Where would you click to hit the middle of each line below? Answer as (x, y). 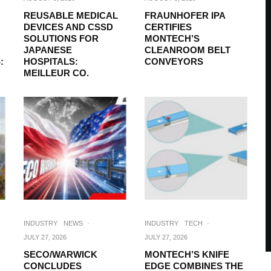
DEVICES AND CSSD (68, 27)
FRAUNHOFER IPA (185, 15)
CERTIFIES (168, 27)
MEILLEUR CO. (56, 73)
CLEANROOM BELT (188, 50)
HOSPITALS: (51, 61)
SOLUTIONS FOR (61, 38)
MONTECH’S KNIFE (187, 254)
